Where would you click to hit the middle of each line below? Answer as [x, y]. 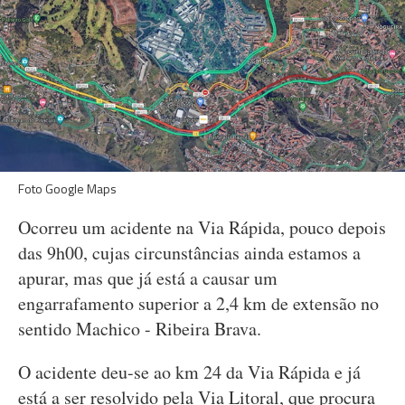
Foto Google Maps [67, 188]
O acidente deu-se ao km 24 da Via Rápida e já [189, 372]
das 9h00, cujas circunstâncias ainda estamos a [189, 253]
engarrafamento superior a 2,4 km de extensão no [198, 303]
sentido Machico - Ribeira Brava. [140, 329]
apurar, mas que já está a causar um [148, 278]
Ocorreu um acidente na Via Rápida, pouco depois [202, 227]
